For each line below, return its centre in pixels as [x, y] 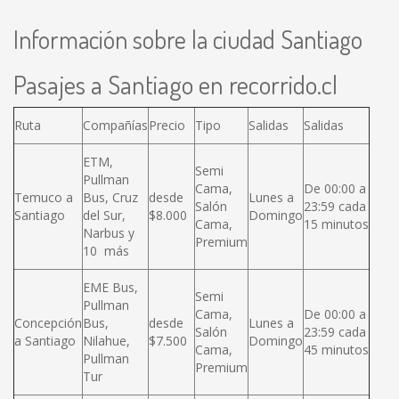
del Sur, [104, 215]
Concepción [48, 323]
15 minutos [336, 224]
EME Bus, [110, 287]
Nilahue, [106, 341]
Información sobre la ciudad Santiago [188, 39]
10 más [108, 251]
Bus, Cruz [110, 197]
